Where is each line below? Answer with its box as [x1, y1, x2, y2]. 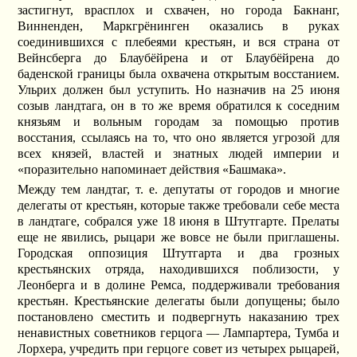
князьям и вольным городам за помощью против [18, 114, 339, 128]
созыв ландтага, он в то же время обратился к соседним [18, 98, 339, 112]
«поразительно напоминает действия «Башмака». [18, 162, 287, 176]
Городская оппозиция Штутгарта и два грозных [18, 246, 339, 261]
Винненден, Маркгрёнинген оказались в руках [18, 18, 339, 33]
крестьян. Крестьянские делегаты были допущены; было [18, 294, 339, 308]
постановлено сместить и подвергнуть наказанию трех [18, 310, 339, 324]
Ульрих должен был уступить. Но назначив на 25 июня [18, 82, 339, 96]
